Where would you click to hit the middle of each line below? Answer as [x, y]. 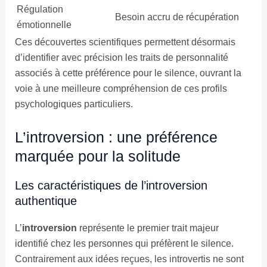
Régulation [40, 9]
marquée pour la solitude [97, 156]
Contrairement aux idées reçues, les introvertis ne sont [129, 259]
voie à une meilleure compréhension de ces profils [121, 88]
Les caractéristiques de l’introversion [111, 185]
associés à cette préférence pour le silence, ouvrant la [128, 73]
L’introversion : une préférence [116, 137]
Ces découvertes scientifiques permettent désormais [125, 42]
